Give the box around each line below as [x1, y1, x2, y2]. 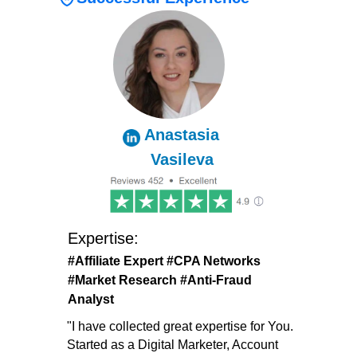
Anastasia [144, 126, 219, 144]
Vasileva [150, 151, 214, 169]
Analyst [68, 292, 114, 307]
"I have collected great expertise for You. [67, 320, 293, 334]
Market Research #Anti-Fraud [75, 273, 252, 288]
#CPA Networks [167, 254, 261, 269]
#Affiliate [68, 254, 124, 269]
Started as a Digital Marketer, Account [67, 338, 278, 352]
